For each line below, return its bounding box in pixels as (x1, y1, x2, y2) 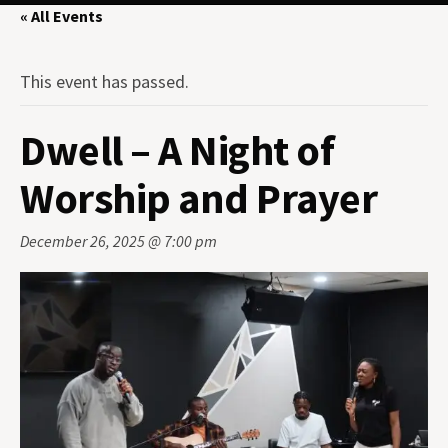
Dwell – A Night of (20, 124, 334, 176)
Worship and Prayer (20, 172, 377, 224)
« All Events (20, 6, 103, 26)
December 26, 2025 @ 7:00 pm (20, 231, 217, 251)
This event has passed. (20, 70, 189, 93)
